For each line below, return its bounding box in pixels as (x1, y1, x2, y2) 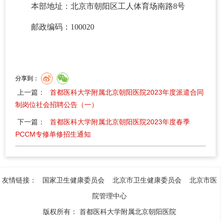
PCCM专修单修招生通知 (15, 130, 91, 138)
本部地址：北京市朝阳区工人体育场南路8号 (31, 2, 185, 10)
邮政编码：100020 (31, 23, 94, 31)
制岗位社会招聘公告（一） (15, 101, 98, 109)
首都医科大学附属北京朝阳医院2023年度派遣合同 (50, 88, 204, 96)
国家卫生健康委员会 (42, 176, 105, 184)
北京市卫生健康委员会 (112, 176, 182, 184)
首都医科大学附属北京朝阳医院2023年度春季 (50, 118, 190, 126)
